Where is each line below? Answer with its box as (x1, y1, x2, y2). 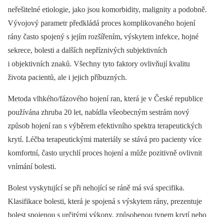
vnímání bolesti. (8, 162, 56, 170)
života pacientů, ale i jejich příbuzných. (8, 73, 127, 81)
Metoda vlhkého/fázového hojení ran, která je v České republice (8, 94, 203, 103)
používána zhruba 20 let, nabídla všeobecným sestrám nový (8, 108, 189, 116)
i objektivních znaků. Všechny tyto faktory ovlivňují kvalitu (8, 60, 190, 68)
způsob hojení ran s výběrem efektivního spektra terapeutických (8, 122, 202, 130)
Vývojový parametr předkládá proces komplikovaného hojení (8, 19, 195, 27)
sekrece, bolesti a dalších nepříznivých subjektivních (8, 46, 167, 54)
